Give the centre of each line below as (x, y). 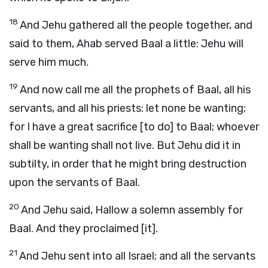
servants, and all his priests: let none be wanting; (127, 108)
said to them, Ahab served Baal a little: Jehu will (126, 44)
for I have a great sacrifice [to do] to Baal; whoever (134, 127)
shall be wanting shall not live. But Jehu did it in (125, 145)
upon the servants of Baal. (74, 182)
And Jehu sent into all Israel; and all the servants (137, 256)
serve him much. (49, 62)
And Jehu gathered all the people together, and (136, 25)
